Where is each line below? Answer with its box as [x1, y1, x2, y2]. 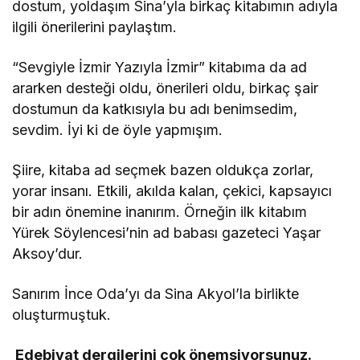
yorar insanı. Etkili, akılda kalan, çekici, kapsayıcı [12, 182, 333, 200]
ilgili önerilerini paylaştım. [12, 18, 178, 36]
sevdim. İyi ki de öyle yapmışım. [12, 121, 223, 139]
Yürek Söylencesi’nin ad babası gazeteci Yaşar [12, 224, 321, 242]
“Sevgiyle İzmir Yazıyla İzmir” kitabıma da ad [12, 59, 308, 76]
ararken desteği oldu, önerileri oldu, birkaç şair [12, 80, 319, 97]
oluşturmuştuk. [12, 306, 111, 324]
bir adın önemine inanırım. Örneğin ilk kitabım [12, 203, 308, 221]
